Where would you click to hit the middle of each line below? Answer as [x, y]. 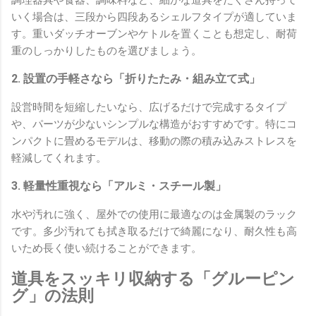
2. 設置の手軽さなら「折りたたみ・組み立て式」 [136, 79]
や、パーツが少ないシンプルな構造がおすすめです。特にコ [154, 124]
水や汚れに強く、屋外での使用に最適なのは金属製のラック [154, 215]
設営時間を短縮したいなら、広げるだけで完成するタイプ [149, 108]
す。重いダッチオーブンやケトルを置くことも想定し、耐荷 [154, 34]
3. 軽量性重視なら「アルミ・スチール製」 [119, 186]
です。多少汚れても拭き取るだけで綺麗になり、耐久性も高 [154, 232]
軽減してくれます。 [59, 158]
